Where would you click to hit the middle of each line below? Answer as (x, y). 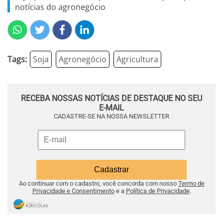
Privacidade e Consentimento (73, 191)
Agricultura (137, 59)
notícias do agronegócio (60, 7)
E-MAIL (111, 108)
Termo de (191, 183)
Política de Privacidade (158, 191)
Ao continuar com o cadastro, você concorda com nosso (98, 183)
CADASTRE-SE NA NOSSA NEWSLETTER (111, 116)
